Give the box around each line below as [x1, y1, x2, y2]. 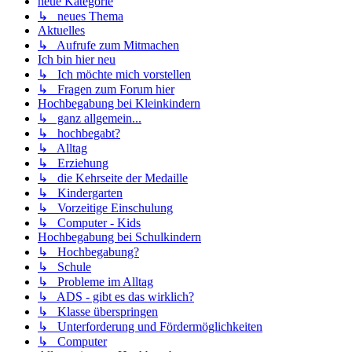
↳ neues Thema [38, 9, 123, 24]
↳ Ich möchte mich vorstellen [38, 68, 191, 82]
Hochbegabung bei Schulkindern [38, 230, 201, 244]
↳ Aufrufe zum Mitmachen [38, 38, 179, 53]
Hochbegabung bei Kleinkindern [38, 97, 200, 111]
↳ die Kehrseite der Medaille [38, 171, 188, 185]
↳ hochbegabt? [38, 126, 120, 141]
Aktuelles [38, 24, 85, 38]
